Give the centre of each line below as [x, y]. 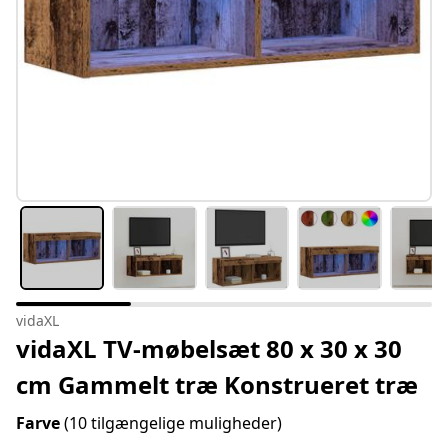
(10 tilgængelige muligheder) [173, 423]
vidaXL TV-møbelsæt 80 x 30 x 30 [209, 349]
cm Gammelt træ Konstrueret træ [217, 385]
